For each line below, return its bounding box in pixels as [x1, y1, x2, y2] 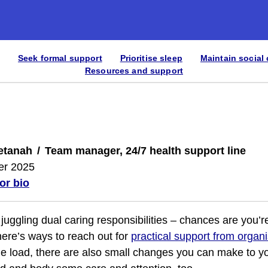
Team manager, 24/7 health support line [45, 145, 246, 157]
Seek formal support [17, 53, 102, 63]
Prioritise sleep [120, 53, 182, 63]
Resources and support [85, 66, 183, 75]
